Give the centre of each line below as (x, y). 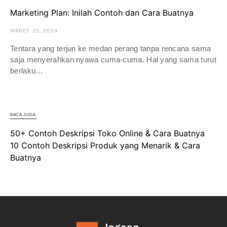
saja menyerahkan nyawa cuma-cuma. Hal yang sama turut (113, 60)
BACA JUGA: (23, 115)
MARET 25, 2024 (34, 31)
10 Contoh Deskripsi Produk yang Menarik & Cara (105, 146)
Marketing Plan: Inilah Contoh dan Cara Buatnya (102, 13)
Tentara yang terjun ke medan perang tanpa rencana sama (111, 49)
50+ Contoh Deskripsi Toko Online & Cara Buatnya (107, 134)
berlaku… (27, 71)
